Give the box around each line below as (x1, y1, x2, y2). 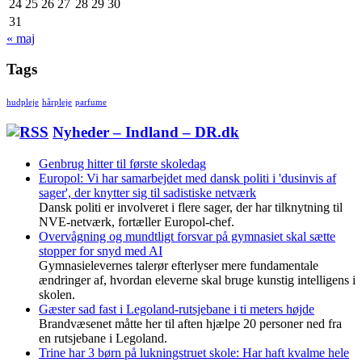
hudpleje (6, 98, 39, 107)
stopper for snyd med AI (39, 243, 162, 258)
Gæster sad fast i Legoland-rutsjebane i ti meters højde (39, 301, 314, 316)
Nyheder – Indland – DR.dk (53, 123, 239, 141)
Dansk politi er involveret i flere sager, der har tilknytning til (39, 200, 343, 214)
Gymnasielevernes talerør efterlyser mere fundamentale (39, 258, 318, 272)
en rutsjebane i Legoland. (39, 330, 167, 345)
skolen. (39, 287, 75, 301)
